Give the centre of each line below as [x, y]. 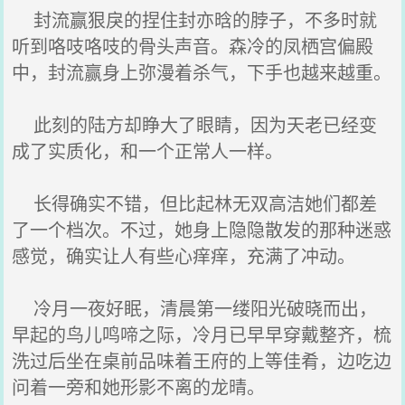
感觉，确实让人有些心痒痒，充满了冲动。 [184, 255]
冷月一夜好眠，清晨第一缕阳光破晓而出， [195, 308]
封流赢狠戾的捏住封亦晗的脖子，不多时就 [195, 19]
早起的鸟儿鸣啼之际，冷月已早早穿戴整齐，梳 [202, 334]
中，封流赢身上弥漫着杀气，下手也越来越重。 [202, 72]
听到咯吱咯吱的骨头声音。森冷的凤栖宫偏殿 [193, 46]
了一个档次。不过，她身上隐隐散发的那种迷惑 [202, 229]
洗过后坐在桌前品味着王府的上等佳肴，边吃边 [202, 360]
